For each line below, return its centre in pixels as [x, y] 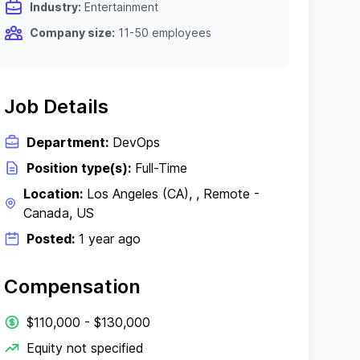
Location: [53, 194]
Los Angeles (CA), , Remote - [172, 194]
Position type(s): [79, 168]
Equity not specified [86, 348]
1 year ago [108, 239]
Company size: [73, 33]
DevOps [135, 142]
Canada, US [59, 213]
